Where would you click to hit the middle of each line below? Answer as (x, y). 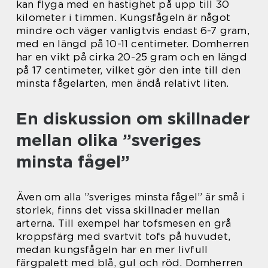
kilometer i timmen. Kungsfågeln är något (124, 18)
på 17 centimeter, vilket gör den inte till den (129, 70)
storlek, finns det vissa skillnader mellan (118, 210)
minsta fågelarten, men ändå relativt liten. (123, 83)
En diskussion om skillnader (133, 119)
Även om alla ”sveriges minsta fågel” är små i (131, 197)
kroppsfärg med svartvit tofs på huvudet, (124, 237)
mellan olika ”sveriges (109, 140)
